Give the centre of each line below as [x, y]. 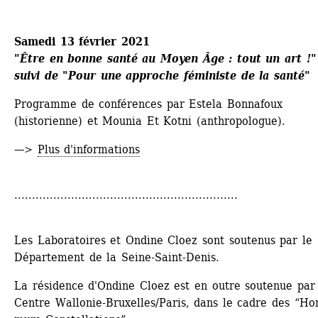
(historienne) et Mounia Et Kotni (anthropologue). [152, 121]
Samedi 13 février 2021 [82, 41]
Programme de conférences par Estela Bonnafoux [149, 104]
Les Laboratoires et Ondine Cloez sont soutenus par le [163, 240]
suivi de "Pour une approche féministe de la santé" [165, 75]
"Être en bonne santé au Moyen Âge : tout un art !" [165, 58]
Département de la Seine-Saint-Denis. [119, 257]
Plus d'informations [89, 149]
